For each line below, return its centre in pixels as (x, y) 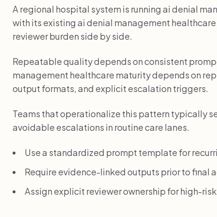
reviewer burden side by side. (72, 36)
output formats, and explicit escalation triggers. (110, 88)
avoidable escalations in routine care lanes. (101, 127)
